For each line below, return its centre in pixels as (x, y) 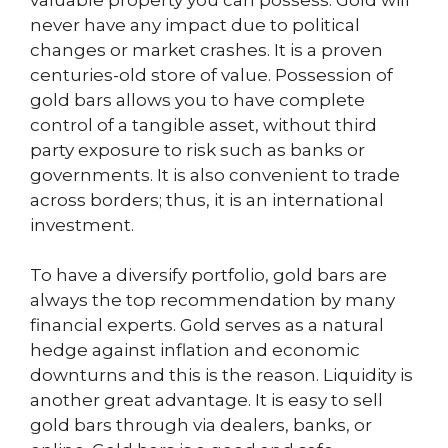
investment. (82, 224)
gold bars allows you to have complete (197, 99)
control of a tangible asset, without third (203, 124)
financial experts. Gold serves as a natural (207, 325)
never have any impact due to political (195, 24)
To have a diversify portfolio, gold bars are (208, 275)
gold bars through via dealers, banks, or (201, 425)
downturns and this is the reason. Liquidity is (221, 375)
